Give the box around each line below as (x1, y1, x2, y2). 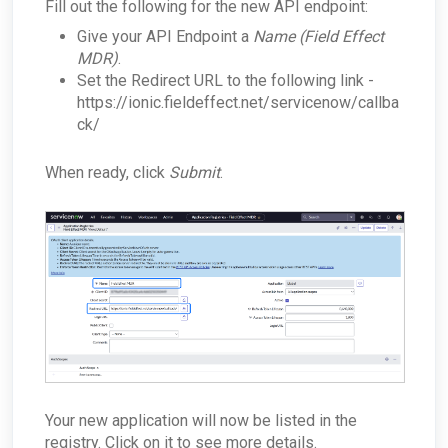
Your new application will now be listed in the (45, 411, 357, 431)
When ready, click (45, 163, 169, 183)
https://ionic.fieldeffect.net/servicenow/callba (77, 93, 399, 113)
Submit (169, 163, 220, 183)
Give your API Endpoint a (77, 27, 253, 47)
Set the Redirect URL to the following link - (77, 71, 374, 91)
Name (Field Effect (253, 27, 384, 47)
